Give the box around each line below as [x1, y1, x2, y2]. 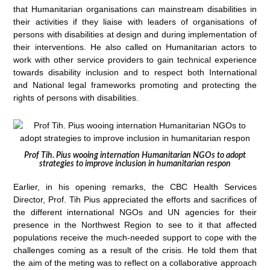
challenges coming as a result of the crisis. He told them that [13, 245, 257, 255]
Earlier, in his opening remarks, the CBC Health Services [13, 182, 257, 192]
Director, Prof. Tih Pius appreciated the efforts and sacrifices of [13, 195, 257, 204]
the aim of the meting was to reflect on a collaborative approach [13, 258, 257, 268]
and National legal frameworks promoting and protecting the [13, 80, 257, 90]
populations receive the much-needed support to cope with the [13, 233, 257, 242]
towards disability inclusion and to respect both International [13, 67, 257, 78]
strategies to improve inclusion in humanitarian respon [39, 160, 231, 168]
